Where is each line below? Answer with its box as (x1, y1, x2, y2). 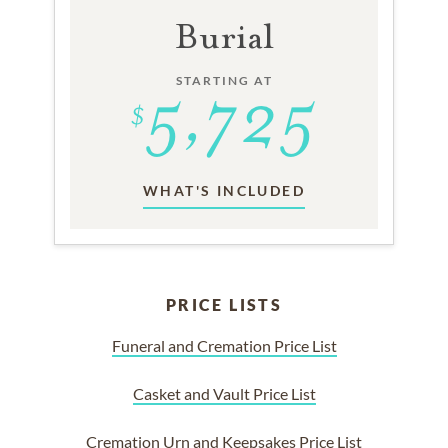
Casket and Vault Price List (132, 384, 316, 403)
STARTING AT (175, 73, 273, 88)
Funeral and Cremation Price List (111, 336, 337, 355)
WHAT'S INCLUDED (143, 182, 305, 199)
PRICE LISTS (165, 295, 283, 314)
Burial (174, 14, 274, 59)
